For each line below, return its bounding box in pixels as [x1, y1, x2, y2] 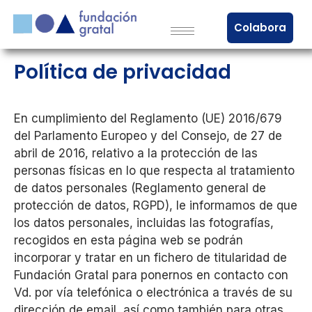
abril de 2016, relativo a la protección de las [14, 146, 258, 160]
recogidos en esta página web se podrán [14, 233, 243, 247]
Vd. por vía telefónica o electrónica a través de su [14, 286, 292, 299]
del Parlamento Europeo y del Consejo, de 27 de [14, 129, 282, 143]
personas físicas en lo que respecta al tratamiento [14, 164, 295, 178]
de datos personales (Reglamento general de [14, 181, 266, 195]
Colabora [234, 20, 287, 35]
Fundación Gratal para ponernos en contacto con [14, 268, 288, 282]
